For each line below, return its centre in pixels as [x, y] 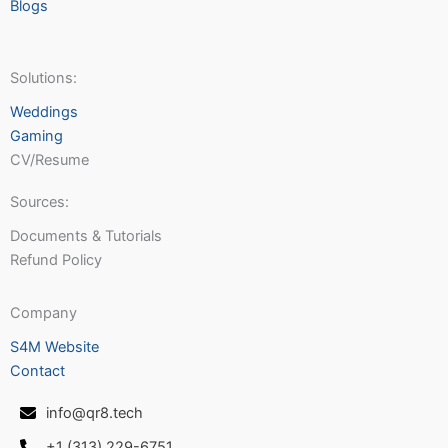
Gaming [36, 136]
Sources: [39, 202]
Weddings [44, 112]
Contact [37, 370]
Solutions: [43, 78]
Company [43, 312]
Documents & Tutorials [86, 236]
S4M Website [54, 346]
